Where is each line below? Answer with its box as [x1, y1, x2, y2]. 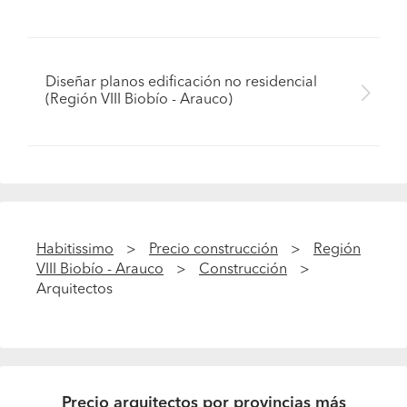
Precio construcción [149, 243, 278, 257]
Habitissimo [36, 243, 114, 257]
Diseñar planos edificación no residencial [45, 75, 317, 90]
